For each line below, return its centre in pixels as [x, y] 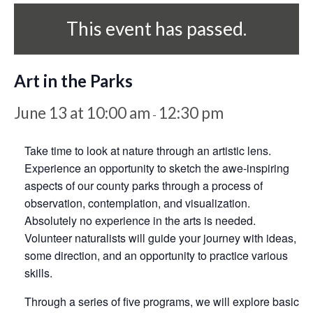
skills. [38, 272]
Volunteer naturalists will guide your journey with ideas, [160, 238]
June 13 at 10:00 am [82, 112]
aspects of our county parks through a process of [144, 185]
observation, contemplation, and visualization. [137, 203]
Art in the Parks [73, 80]
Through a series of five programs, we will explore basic [162, 301]
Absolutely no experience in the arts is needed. [140, 220]
